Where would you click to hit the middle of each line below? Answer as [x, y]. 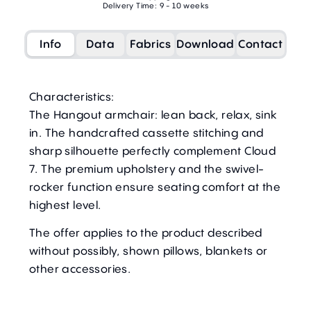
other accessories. [80, 268]
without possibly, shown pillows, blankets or [149, 250]
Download [205, 44]
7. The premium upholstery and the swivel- [147, 169]
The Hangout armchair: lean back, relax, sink [153, 115]
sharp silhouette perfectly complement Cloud [153, 151]
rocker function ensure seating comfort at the [155, 187]
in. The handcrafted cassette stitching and [146, 133]
